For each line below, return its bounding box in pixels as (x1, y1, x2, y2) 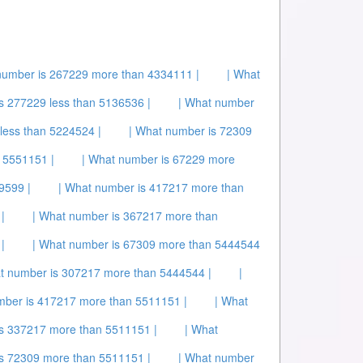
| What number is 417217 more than (58, 179, 244, 195)
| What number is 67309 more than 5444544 (32, 236, 260, 252)
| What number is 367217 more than (32, 207, 218, 224)
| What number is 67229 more (82, 151, 235, 167)
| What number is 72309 (129, 122, 252, 139)
